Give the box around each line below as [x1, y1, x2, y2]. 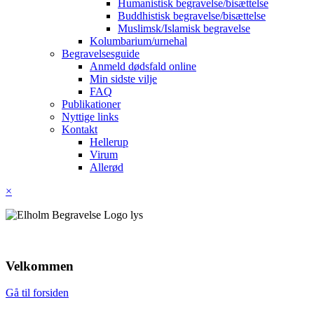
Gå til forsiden [6, 287, 69, 299]
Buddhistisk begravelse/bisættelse [118, 10, 266, 22]
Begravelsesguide [62, 48, 139, 60]
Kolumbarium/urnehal [90, 35, 187, 47]
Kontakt [62, 123, 97, 135]
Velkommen [6, 258, 74, 273]
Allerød [90, 161, 123, 173]
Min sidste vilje [90, 73, 157, 85]
